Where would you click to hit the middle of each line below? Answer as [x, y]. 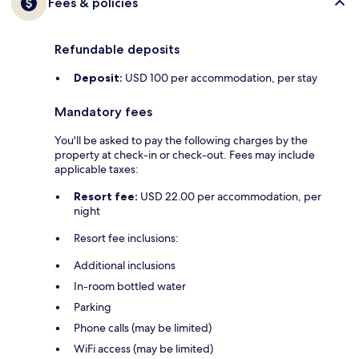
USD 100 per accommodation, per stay [220, 77]
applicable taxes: [97, 169]
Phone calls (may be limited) [143, 327]
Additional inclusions [125, 265]
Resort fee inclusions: [126, 238]
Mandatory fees [103, 111]
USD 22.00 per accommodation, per [230, 196]
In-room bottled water [130, 286]
